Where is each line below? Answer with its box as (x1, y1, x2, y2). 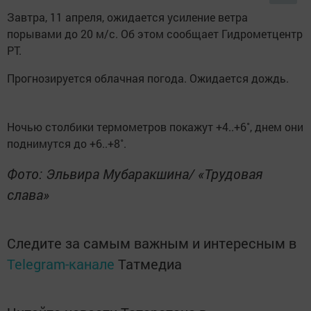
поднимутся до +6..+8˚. (7, 136, 126, 151)
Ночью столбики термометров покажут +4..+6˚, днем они (7, 119, 303, 135)
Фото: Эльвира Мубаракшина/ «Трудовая (7, 165, 262, 183)
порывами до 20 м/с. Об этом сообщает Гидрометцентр (7, 26, 303, 42)
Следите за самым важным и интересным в (7, 234, 296, 253)
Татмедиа (118, 255, 182, 274)
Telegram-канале (7, 255, 115, 274)
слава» (7, 185, 49, 204)
